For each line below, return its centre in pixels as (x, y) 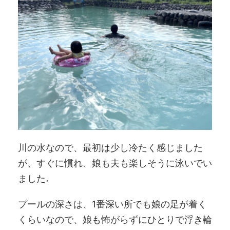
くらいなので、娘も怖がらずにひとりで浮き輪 (115, 220)
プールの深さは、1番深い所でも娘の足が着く (112, 204)
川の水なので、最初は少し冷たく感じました (110, 148)
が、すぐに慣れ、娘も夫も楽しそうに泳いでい (115, 163)
